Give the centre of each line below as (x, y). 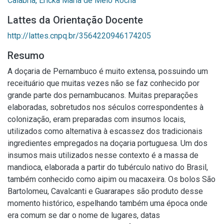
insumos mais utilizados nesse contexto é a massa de (103, 155)
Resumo (26, 55)
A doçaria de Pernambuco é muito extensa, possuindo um (108, 71)
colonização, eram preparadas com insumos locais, (96, 119)
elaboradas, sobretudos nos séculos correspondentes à (105, 107)
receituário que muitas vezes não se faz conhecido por (103, 83)
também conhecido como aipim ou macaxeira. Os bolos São (111, 179)
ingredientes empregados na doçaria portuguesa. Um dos (107, 143)
